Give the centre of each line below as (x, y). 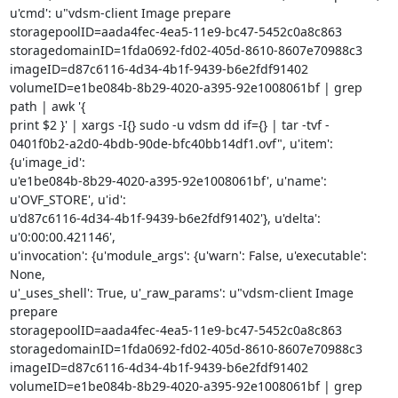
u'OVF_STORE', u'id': (68, 199)
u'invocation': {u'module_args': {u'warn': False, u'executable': (188, 255)
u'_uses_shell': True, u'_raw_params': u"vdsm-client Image (181, 292)
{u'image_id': (47, 162)
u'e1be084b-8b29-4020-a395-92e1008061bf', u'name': (168, 180)
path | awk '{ (47, 106)
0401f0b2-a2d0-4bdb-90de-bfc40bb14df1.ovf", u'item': (171, 143)
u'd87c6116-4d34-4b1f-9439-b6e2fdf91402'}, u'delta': (165, 218)
